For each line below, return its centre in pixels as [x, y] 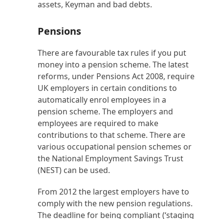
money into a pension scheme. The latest [113, 65]
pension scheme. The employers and [106, 111]
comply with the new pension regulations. [115, 203]
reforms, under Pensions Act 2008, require [116, 76]
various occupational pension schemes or [115, 147]
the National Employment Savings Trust [111, 158]
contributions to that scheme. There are [112, 135]
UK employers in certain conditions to [108, 88]
